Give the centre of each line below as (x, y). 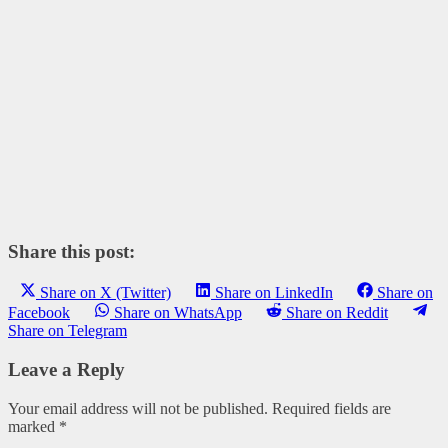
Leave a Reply (66, 369)
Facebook (39, 313)
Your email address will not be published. (138, 408)
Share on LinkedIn (274, 293)
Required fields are (331, 408)
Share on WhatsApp (178, 313)
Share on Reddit (337, 313)
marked (33, 426)
